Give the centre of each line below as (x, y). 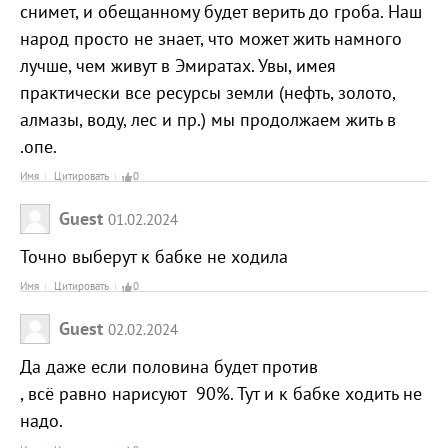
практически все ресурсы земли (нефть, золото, (207, 93)
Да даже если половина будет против (169, 366)
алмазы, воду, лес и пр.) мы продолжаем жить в (208, 120)
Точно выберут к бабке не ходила (159, 256)
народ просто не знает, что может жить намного (211, 39)
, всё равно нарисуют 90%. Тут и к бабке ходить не (221, 393)
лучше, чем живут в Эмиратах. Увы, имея (178, 66)
